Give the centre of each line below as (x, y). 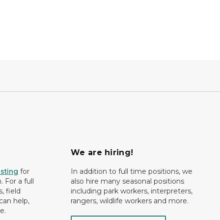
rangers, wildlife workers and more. (131, 201)
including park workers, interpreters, (132, 191)
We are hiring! (102, 152)
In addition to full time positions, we (132, 171)
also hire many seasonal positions (127, 181)
